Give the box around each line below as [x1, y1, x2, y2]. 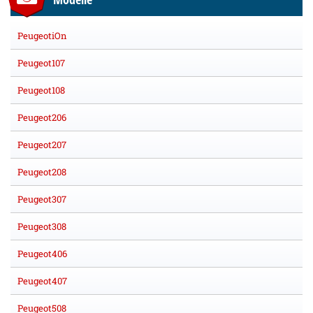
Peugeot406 [17, 247, 67, 261]
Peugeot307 [17, 193, 66, 206]
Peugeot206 [17, 111, 66, 124]
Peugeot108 [17, 84, 65, 97]
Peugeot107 [17, 57, 65, 70]
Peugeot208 [17, 166, 66, 179]
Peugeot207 [17, 138, 66, 152]
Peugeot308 [17, 220, 66, 233]
